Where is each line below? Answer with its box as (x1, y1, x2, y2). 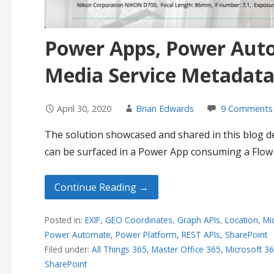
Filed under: (44, 243, 92, 255)
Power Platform (115, 228, 177, 240)
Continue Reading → (54, 180, 149, 194)
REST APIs (181, 228, 220, 240)
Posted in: (44, 213, 85, 226)
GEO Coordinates (105, 213, 172, 226)
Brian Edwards (135, 102, 194, 114)
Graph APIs (177, 213, 220, 226)
